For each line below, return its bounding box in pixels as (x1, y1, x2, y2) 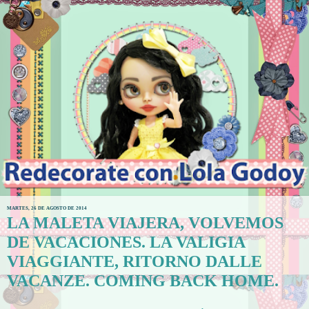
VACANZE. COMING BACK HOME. (7, 271, 279, 290)
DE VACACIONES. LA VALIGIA (7, 232, 245, 252)
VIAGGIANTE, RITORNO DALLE (7, 252, 262, 271)
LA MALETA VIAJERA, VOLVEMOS (7, 213, 283, 232)
